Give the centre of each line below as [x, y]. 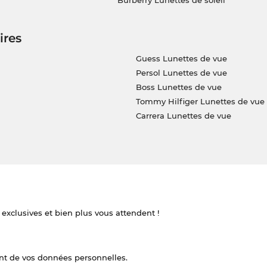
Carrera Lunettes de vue [183, 116]
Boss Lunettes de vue [178, 87]
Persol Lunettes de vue [181, 73]
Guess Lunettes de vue [181, 59]
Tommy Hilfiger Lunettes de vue [200, 102]
